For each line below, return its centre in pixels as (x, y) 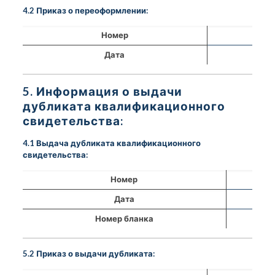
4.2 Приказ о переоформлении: (85, 10)
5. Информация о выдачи (102, 91)
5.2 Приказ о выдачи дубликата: (88, 253)
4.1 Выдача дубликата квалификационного (111, 143)
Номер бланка (124, 218)
